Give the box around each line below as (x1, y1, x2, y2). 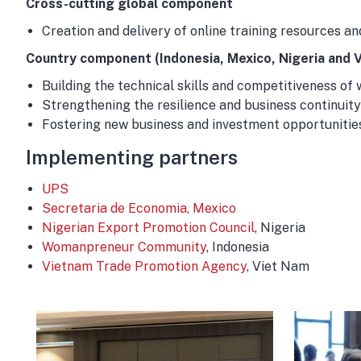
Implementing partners (26, 146, 238, 168)
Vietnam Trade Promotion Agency (42, 259, 247, 274)
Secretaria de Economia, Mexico (42, 201, 236, 216)
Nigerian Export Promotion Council (42, 220, 255, 235)
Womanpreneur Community (42, 239, 206, 255)
